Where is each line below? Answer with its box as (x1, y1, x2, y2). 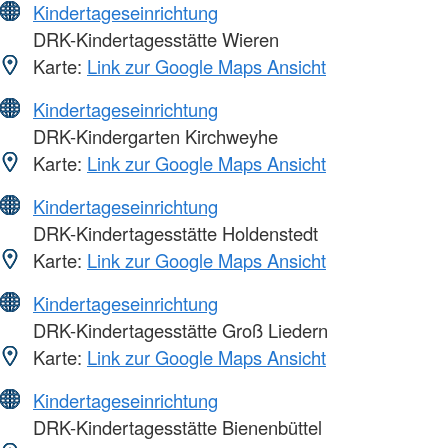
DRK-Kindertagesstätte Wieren (28, 26, 279, 53)
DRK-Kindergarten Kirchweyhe (28, 123, 278, 150)
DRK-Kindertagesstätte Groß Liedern (28, 317, 328, 344)
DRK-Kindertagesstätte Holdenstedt (28, 220, 318, 247)
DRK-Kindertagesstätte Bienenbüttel (28, 414, 322, 441)
